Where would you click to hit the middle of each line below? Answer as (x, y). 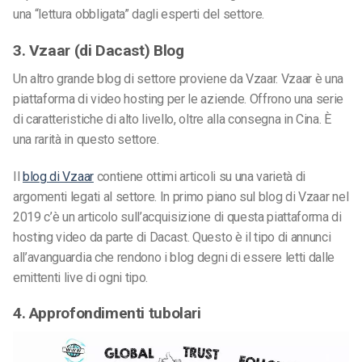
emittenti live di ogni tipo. (81, 277)
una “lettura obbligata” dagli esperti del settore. (139, 15)
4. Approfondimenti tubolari (107, 314)
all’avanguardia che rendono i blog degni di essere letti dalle (174, 257)
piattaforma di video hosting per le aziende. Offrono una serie (179, 99)
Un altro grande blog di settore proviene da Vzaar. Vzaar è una (179, 78)
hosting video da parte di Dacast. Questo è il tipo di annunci (172, 237)
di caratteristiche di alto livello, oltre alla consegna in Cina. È (172, 119)
